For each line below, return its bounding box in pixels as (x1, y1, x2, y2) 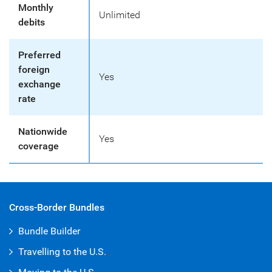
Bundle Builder (18, 225, 80, 237)
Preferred (18, 49, 61, 61)
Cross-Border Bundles (9, 202, 104, 213)
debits (18, 16, 45, 28)
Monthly (18, 2, 53, 13)
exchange (18, 78, 61, 90)
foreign (18, 64, 50, 75)
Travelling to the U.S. (18, 246, 106, 257)
